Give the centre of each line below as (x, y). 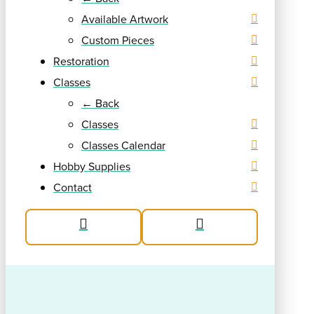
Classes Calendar (123, 145)
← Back (100, 103)
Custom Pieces (118, 40)
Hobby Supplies (92, 166)
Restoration (81, 61)
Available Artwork (125, 19)
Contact (73, 187)
